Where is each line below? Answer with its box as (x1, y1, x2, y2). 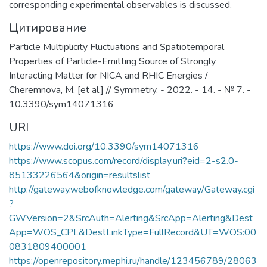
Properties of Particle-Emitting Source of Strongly (9, 55, 216, 68)
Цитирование (9, 20, 86, 36)
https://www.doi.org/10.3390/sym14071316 (9, 140, 199, 153)
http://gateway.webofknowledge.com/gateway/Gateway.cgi (9, 183, 254, 196)
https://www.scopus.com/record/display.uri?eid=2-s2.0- (9, 154, 238, 167)
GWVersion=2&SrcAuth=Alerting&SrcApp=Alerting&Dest (9, 212, 253, 225)
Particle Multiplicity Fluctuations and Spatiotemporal (9, 41, 224, 54)
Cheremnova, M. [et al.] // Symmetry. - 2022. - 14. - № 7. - (9, 83, 251, 97)
